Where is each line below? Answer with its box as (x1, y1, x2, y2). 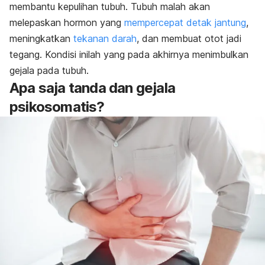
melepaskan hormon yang (9, 17, 124, 29)
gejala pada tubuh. (9, 64, 89, 77)
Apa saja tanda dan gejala (9, 79, 175, 97)
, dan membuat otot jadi (137, 33, 241, 45)
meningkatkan (9, 33, 73, 45)
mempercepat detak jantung (124, 17, 246, 29)
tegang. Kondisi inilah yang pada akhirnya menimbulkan (9, 49, 248, 61)
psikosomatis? (9, 98, 105, 116)
